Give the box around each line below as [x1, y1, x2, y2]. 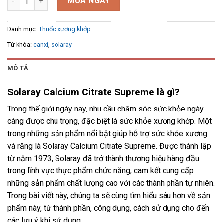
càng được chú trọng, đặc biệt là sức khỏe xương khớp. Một [7, 116, 212, 126]
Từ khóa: [7, 41, 33, 49]
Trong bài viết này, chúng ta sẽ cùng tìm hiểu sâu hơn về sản [7, 191, 210, 201]
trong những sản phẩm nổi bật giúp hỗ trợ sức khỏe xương [7, 129, 207, 139]
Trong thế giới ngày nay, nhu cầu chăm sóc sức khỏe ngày [7, 104, 204, 114]
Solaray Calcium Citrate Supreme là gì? [7, 86, 180, 98]
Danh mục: [7, 25, 39, 33]
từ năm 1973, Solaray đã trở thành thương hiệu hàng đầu [7, 154, 199, 164]
